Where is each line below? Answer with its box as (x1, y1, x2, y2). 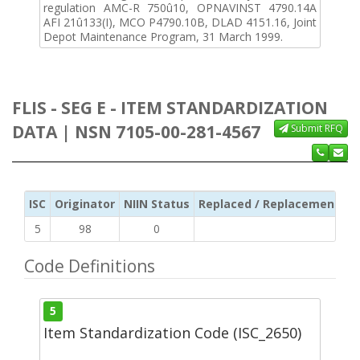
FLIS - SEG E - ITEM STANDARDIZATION (12, 96, 328, 119)
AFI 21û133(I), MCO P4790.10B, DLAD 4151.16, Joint (43, 14, 317, 30)
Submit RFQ (288, 121, 343, 135)
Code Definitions (24, 254, 155, 277)
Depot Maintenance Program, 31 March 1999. (43, 28, 283, 44)
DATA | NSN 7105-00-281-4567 (12, 120, 260, 143)
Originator (55, 195, 115, 211)
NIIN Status (124, 195, 190, 211)
